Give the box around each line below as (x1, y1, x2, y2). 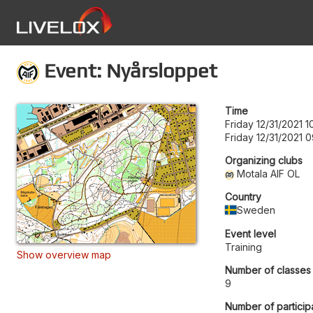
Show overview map (17, 248, 111, 261)
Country (225, 190, 261, 203)
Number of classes (225, 263, 311, 276)
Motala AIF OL (237, 167, 300, 180)
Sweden (237, 203, 276, 216)
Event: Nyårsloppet (39, 59, 217, 82)
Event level (225, 227, 276, 240)
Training (225, 240, 262, 253)
